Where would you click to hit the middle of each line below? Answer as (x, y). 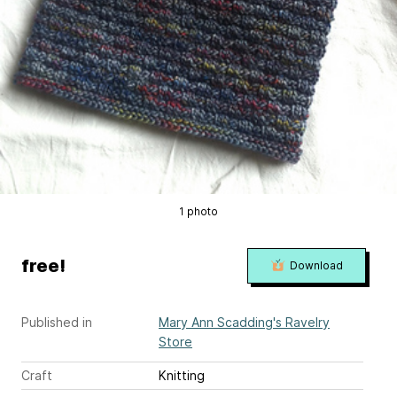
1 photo (198, 211)
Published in (57, 322)
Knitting (182, 375)
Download (316, 265)
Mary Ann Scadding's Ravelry (244, 322)
